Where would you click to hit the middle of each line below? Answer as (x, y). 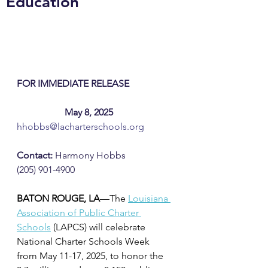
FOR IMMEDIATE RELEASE (74, 84)
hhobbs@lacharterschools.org (80, 127)
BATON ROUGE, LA (58, 199)
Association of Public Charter (79, 213)
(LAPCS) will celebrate (100, 227)
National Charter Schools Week (84, 242)
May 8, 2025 (89, 112)
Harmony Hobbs (89, 156)
